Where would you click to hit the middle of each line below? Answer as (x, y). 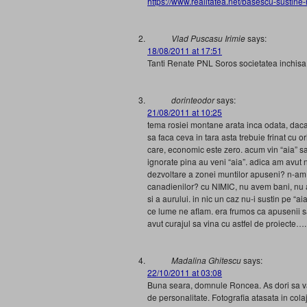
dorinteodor (193, 100)
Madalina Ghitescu (206, 260)
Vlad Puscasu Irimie (208, 38)
